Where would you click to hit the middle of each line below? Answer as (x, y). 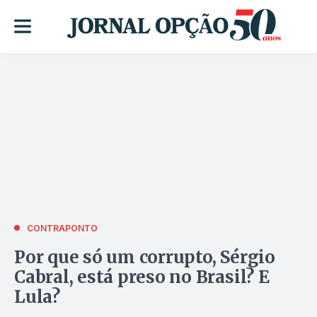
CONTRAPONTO (62, 228)
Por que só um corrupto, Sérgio (145, 257)
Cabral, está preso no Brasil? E (142, 277)
